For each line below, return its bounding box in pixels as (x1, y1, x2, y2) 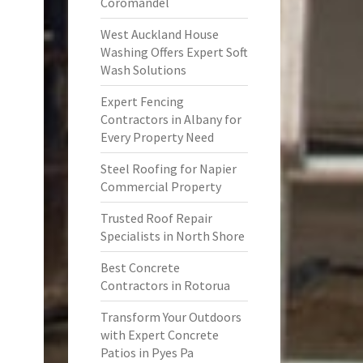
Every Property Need (100, 129, 214, 145)
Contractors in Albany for (100, 111, 241, 127)
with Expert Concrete (100, 327, 219, 343)
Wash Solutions (100, 62, 186, 78)
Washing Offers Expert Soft (100, 44, 248, 60)
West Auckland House (100, 26, 219, 42)
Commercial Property (100, 178, 221, 194)
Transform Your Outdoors (100, 309, 241, 325)
